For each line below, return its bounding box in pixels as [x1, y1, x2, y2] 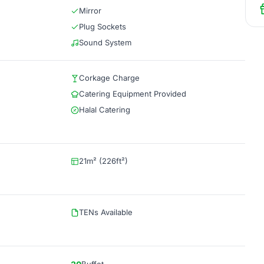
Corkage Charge [79, 73, 140, 82]
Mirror [79, 6, 101, 15]
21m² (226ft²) [79, 156, 128, 166]
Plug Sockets [79, 22, 126, 31]
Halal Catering [79, 105, 130, 114]
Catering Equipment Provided [79, 89, 186, 98]
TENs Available [79, 207, 133, 217]
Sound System [79, 38, 131, 47]
